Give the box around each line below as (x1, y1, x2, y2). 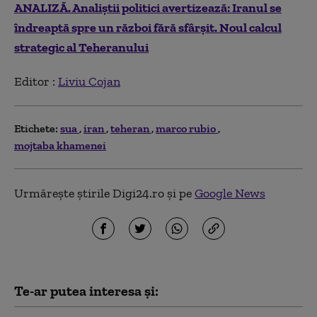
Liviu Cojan (58, 74, 120, 89)
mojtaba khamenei (14, 139, 106, 152)
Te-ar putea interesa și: (14, 282, 158, 299)
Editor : (14, 74, 58, 89)
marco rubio (156, 122, 218, 135)
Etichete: (14, 122, 58, 135)
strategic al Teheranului (14, 40, 149, 55)
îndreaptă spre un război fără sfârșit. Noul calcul (14, 20, 282, 35)
